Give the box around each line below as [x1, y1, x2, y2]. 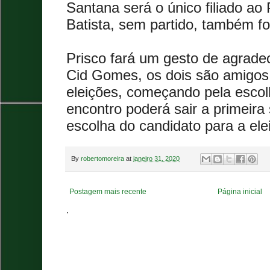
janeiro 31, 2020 [133, 154, 180, 162]
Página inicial [218, 187, 263, 196]
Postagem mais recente [69, 187, 146, 196]
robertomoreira [81, 154, 124, 162]
